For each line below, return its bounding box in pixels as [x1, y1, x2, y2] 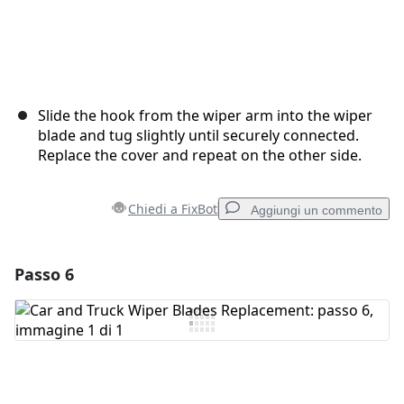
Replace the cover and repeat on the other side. [38, 145, 362, 166]
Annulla [191, 388, 230, 402]
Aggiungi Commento [41, 309, 191, 330]
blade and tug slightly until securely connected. [38, 125, 359, 146]
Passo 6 [14, 263, 74, 286]
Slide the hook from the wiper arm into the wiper [38, 106, 372, 126]
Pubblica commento [252, 388, 355, 402]
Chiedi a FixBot [128, 200, 217, 218]
